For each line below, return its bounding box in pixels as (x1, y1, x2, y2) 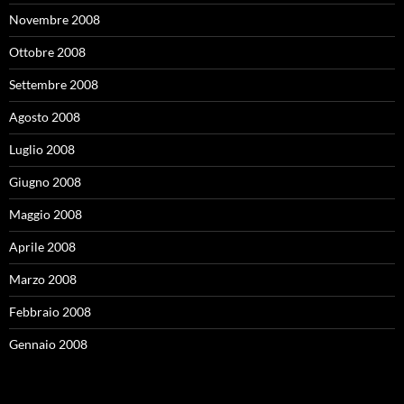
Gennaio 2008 (9, 336, 87, 352)
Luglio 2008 (9, 142, 75, 157)
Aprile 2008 (9, 239, 76, 254)
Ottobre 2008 (9, 44, 86, 60)
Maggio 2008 (9, 207, 82, 222)
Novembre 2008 (9, 12, 100, 27)
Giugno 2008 (9, 174, 81, 189)
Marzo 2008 (9, 271, 77, 287)
